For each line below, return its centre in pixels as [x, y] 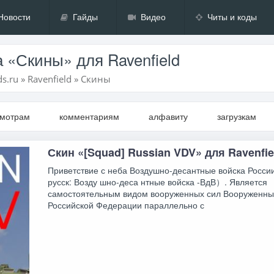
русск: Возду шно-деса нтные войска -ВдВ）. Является [158, 181]
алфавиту [168, 117]
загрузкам [237, 117]
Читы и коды [232, 17]
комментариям [90, 117]
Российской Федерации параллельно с [126, 205]
